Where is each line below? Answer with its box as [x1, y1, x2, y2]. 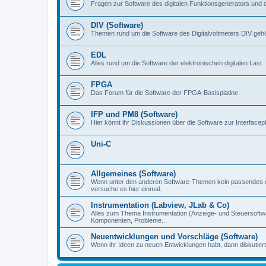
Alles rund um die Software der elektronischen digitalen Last [91, 59, 262, 66]
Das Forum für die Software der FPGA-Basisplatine [91, 89, 238, 96]
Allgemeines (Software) [91, 169, 176, 178]
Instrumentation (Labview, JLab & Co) [91, 201, 229, 210]
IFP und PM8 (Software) [91, 110, 178, 119]
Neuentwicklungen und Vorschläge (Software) [91, 232, 258, 241]
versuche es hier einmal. [91, 185, 161, 192]
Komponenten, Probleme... [91, 217, 167, 224]
